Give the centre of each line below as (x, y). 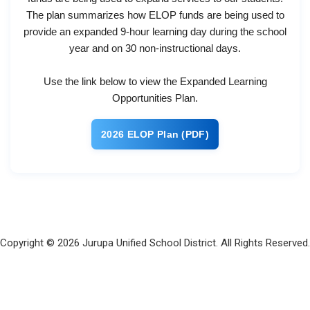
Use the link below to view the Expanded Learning (155, 81)
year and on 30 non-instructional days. (155, 48)
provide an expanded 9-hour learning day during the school (155, 31)
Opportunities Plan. (155, 98)
